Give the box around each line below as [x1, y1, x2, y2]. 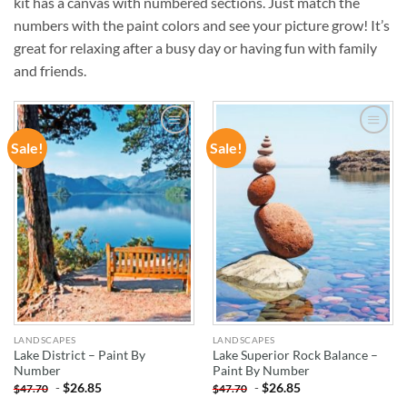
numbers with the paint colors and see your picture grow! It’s [14, 15, 390, 34]
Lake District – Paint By [13, 348, 145, 363]
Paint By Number [212, 363, 310, 379]
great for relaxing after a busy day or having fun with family [14, 38, 377, 56]
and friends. [14, 61, 86, 79]
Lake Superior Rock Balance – [212, 348, 378, 363]
